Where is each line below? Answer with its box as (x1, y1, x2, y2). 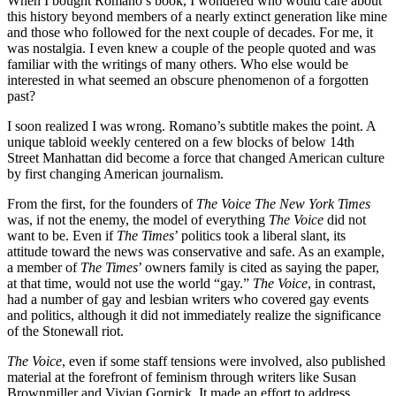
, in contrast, (308, 275, 376, 291)
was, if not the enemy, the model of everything (7, 211, 269, 227)
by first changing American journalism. (7, 165, 224, 181)
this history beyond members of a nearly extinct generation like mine (7, 8, 387, 24)
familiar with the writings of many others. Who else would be (7, 56, 348, 72)
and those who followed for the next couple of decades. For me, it (7, 24, 373, 40)
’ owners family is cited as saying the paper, (138, 259, 379, 275)
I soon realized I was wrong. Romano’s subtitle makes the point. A (7, 118, 376, 133)
